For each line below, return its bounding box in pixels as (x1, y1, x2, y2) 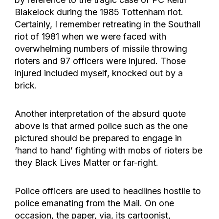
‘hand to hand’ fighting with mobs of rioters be (15, 145, 202, 156)
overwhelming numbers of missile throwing (15, 44, 187, 54)
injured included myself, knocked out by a (15, 68, 183, 79)
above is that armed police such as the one (15, 121, 188, 131)
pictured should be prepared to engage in (15, 133, 182, 144)
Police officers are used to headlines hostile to (15, 186, 201, 197)
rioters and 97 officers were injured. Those (15, 56, 186, 66)
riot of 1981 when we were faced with (15, 31, 166, 42)
